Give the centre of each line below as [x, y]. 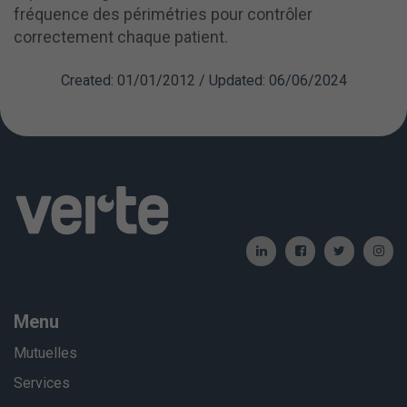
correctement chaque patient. [121, 37]
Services [42, 383]
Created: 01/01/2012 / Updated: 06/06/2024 [203, 81]
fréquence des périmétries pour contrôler [163, 15]
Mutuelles [45, 353]
